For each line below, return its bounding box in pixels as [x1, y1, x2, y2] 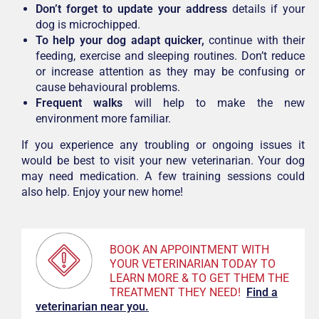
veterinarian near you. [36, 299, 149, 313]
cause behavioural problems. [36, 80, 180, 94]
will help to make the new [122, 95, 305, 110]
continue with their [204, 33, 305, 47]
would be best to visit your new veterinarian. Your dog [21, 153, 305, 167]
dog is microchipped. [36, 17, 140, 31]
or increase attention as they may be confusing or [36, 64, 305, 78]
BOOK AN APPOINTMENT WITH [110, 242, 269, 256]
